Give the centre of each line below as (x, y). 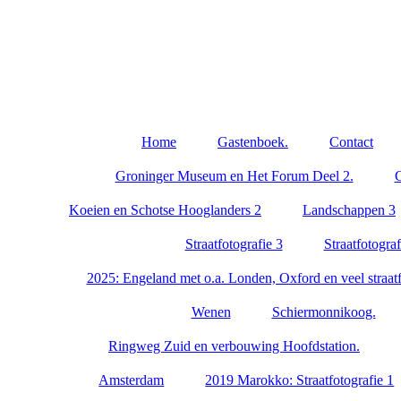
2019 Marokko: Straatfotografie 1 (300, 380)
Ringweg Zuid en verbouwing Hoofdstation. (234, 346)
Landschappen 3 (349, 210)
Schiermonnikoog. (324, 312)
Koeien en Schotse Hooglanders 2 (165, 210)
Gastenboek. (253, 142)
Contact (351, 142)
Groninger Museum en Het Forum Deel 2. (234, 176)
